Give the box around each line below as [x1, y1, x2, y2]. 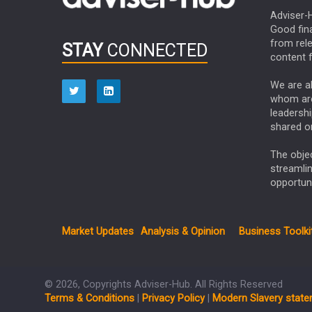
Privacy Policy [142, 292, 205, 305]
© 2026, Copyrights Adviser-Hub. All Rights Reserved [45, 279, 283, 291]
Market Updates [62, 226, 134, 238]
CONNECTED [103, 40, 208, 61]
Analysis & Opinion [141, 226, 225, 238]
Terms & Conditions [45, 292, 134, 305]
